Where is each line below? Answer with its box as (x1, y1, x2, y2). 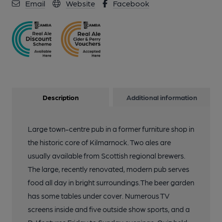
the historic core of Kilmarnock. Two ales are (28, 138, 171, 147)
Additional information (126, 93, 197, 102)
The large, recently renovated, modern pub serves (28, 165, 189, 174)
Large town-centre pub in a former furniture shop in (28, 124, 194, 134)
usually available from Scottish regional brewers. (28, 151, 185, 161)
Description (42, 93, 79, 102)
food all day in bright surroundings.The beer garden (28, 178, 194, 187)
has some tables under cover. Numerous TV (28, 191, 169, 201)
